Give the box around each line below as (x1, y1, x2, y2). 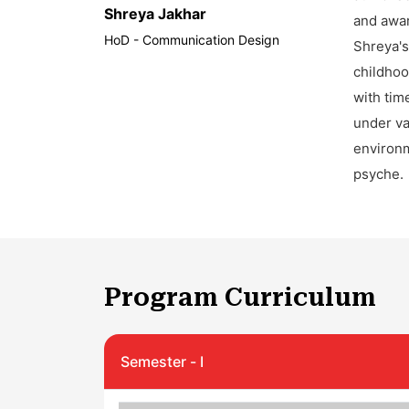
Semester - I (121, 352, 204, 371)
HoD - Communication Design (104, 32, 279, 48)
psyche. (353, 165, 404, 183)
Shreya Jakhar (104, 5, 206, 24)
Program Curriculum (104, 282, 376, 312)
